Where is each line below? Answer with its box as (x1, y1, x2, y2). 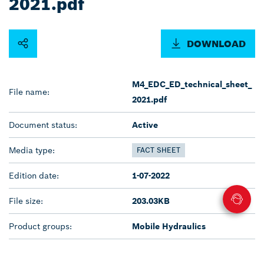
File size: (9, 195, 43, 206)
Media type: (9, 144, 55, 156)
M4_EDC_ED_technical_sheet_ (132, 78, 252, 90)
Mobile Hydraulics (132, 220, 206, 232)
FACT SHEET (137, 145, 180, 154)
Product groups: (9, 220, 72, 232)
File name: (9, 86, 49, 97)
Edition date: (9, 170, 59, 181)
